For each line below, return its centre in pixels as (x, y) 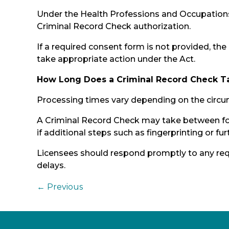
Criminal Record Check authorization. (114, 26)
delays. (51, 165)
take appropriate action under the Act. (116, 59)
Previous (65, 187)
